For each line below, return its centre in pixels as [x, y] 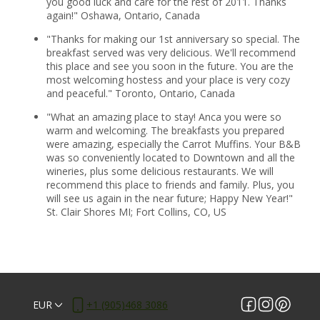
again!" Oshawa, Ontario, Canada [123, 15]
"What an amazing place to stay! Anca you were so [164, 116]
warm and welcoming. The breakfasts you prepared [165, 130]
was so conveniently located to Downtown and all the [170, 157]
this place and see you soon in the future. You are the [170, 66]
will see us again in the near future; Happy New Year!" [169, 198]
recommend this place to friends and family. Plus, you [170, 184]
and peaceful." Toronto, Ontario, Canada [140, 93]
